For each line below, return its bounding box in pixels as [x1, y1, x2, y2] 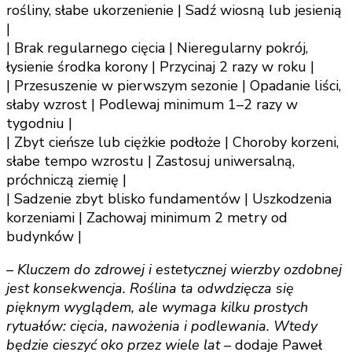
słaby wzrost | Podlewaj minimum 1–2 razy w [6, 95, 298, 115]
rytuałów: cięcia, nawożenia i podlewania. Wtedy [6, 317, 317, 336]
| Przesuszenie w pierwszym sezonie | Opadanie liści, [6, 76, 341, 96]
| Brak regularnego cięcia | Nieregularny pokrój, [6, 38, 308, 58]
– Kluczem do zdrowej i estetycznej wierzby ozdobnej [6, 260, 342, 280]
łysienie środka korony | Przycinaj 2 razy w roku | [6, 57, 314, 77]
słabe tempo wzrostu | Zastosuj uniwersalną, [6, 152, 295, 171]
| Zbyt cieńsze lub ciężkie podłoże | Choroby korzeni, [6, 133, 339, 152]
